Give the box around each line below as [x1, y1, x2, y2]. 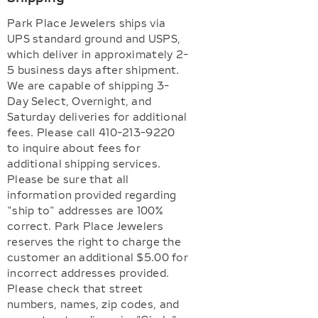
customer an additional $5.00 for [7, 252, 188, 264]
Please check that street [7, 283, 143, 295]
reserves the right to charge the [7, 236, 181, 248]
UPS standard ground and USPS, [7, 33, 181, 45]
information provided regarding [7, 190, 177, 202]
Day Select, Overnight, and [7, 96, 152, 108]
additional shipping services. [7, 158, 161, 170]
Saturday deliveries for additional [7, 111, 187, 124]
